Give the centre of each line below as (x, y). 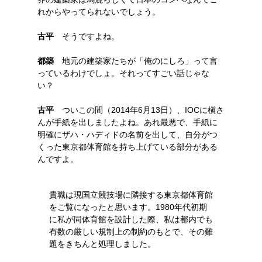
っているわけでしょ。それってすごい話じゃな (123, 73)
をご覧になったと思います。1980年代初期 (128, 207)
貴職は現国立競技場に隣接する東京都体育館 (131, 195)
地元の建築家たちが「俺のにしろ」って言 (136, 61)
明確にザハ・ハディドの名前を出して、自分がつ (127, 135)
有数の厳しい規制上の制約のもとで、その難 (131, 232)
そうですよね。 (87, 36)
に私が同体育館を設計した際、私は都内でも (131, 219)
